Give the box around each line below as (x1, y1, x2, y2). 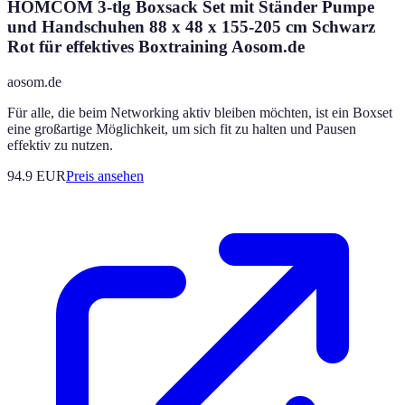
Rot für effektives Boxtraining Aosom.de (7, 37, 305, 57)
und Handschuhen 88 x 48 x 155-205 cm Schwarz (7, 17, 375, 37)
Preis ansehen (66, 168, 144, 184)
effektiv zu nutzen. (7, 137, 113, 154)
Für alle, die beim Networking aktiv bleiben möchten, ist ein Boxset (7, 105, 392, 121)
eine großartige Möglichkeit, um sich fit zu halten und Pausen (7, 121, 356, 137)
